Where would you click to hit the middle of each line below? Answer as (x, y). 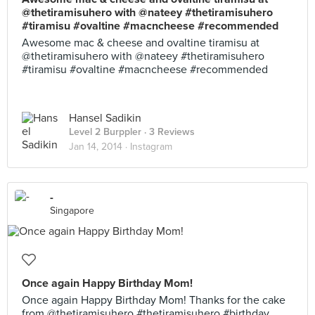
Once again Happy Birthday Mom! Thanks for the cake (154, 300)
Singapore (72, 211)
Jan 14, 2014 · (99, 147)
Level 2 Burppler (105, 132)
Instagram (151, 147)
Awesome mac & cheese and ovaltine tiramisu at (141, 43)
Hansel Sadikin (105, 118)
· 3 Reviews (168, 132)
